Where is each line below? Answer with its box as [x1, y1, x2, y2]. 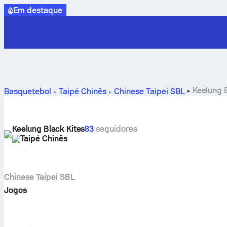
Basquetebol [4, 87, 51, 96]
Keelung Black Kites [12, 124, 85, 134]
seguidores [94, 124, 138, 134]
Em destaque [13, 5, 63, 15]
